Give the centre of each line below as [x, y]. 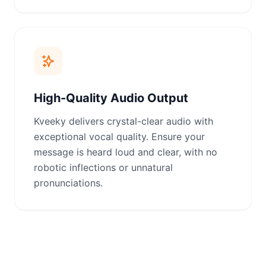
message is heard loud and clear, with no [126, 152]
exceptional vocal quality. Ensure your [119, 137]
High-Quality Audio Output [111, 98]
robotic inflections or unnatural [103, 167]
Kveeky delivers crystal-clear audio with [123, 121]
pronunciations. [68, 183]
